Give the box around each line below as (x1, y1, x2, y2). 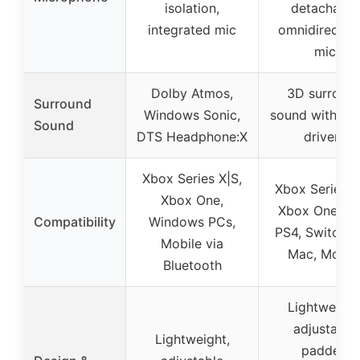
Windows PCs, (149, 214, 235, 231)
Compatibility (34, 214, 116, 231)
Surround (34, 96, 92, 112)
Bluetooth (162, 257, 222, 274)
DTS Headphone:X (137, 129, 247, 145)
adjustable (293, 321, 356, 337)
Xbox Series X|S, (142, 170, 242, 187)
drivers (304, 129, 346, 145)
